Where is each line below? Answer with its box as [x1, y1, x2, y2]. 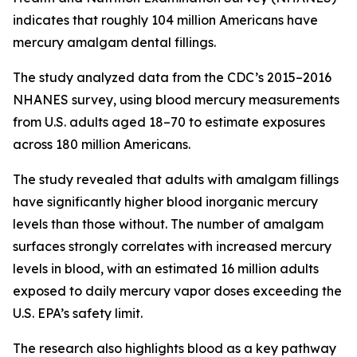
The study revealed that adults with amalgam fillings [13, 171, 339, 187]
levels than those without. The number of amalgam [13, 216, 324, 232]
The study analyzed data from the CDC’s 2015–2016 [13, 69, 331, 85]
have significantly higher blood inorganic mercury [13, 194, 318, 210]
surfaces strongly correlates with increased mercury [13, 238, 331, 254]
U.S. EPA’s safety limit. [13, 305, 143, 321]
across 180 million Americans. [13, 136, 190, 152]
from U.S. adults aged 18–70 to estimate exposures [13, 114, 325, 130]
